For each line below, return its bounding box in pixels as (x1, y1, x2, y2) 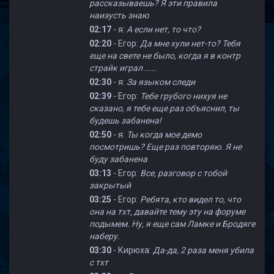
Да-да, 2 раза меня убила (153, 245, 254, 255)
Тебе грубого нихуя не (138, 91, 227, 101)
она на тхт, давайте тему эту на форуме (89, 207, 245, 217)
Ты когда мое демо (127, 130, 202, 139)
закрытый (89, 180, 131, 190)
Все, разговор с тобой (140, 168, 227, 178)
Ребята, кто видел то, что (140, 194, 241, 204)
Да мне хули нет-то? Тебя (140, 39, 240, 48)
